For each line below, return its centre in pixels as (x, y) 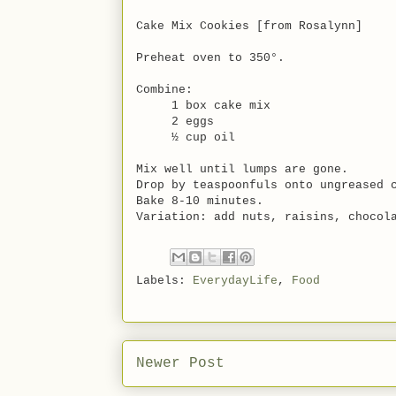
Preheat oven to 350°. (210, 58)
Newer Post (180, 363)
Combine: (164, 90)
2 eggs (175, 122)
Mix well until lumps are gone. (242, 169)
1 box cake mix (203, 106)
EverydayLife (235, 281)
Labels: (164, 281)
